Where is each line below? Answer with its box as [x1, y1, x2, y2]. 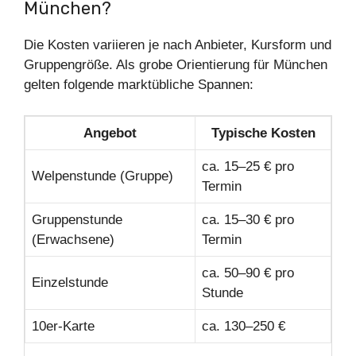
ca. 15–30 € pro [202, 211, 294, 227]
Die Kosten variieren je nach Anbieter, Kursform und [24, 37, 331, 53]
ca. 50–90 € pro [202, 265, 294, 281]
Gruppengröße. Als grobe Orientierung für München [24, 57, 327, 73]
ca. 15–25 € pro [202, 158, 294, 174]
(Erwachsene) [32, 231, 114, 247]
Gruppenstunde [32, 211, 122, 227]
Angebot [83, 125, 137, 141]
